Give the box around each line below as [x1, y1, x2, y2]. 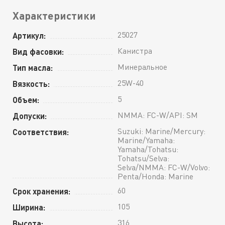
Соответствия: [13, 127, 69, 137]
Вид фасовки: [13, 46, 64, 56]
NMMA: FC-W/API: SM [118, 109, 198, 120]
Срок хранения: [13, 186, 70, 196]
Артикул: [13, 30, 46, 40]
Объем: [13, 94, 39, 104]
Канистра [118, 45, 152, 56]
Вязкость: [13, 78, 50, 88]
